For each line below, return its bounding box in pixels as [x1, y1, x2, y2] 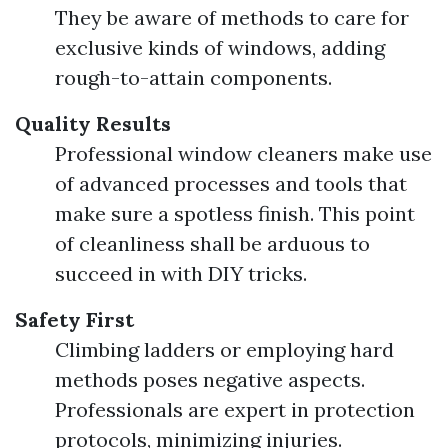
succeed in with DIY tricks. [55, 261, 307, 286]
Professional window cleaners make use [55, 141, 432, 166]
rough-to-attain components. [55, 65, 332, 90]
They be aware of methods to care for [55, 5, 409, 30]
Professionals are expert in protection [55, 397, 415, 422]
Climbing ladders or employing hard [55, 337, 394, 362]
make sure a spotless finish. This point [55, 201, 415, 226]
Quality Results [15, 111, 171, 136]
